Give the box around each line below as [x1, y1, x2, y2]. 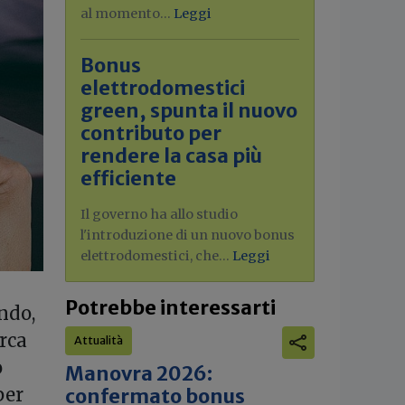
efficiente [80, 166, 176, 191]
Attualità [74, 334, 123, 347]
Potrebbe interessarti [65, 296, 276, 320]
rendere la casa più [80, 144, 262, 168]
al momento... [80, 5, 174, 22]
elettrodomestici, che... [80, 248, 232, 264]
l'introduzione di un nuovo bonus [80, 227, 295, 243]
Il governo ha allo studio [80, 206, 238, 222]
